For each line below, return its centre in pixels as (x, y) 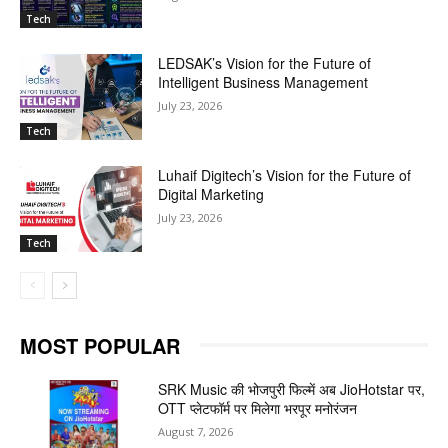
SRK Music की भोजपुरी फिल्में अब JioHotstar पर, (292, 388)
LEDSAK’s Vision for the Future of (265, 63)
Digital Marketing (211, 193)
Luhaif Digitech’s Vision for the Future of (285, 174)
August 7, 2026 (196, 431)
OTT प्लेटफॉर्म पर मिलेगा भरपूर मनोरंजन (258, 407)
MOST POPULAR (100, 345)
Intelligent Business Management (263, 82)
